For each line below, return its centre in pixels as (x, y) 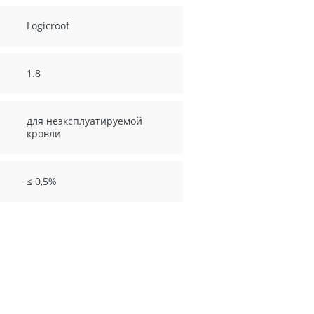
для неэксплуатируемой (85, 121)
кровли (44, 134)
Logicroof (48, 26)
